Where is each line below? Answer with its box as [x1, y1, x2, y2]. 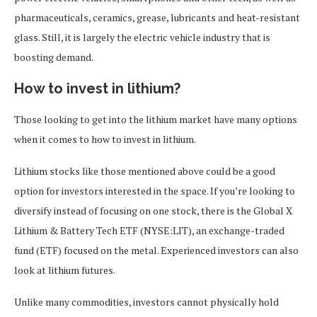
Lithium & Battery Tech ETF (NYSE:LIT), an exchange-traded [14, 223, 284, 237]
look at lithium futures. [14, 263, 115, 277]
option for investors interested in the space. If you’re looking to [14, 183, 295, 197]
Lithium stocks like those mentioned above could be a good [14, 163, 275, 178]
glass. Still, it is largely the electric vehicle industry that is [14, 30, 270, 44]
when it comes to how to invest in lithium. [14, 132, 196, 146]
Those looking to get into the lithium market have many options [14, 112, 297, 126]
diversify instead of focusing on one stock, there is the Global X [14, 203, 292, 217]
